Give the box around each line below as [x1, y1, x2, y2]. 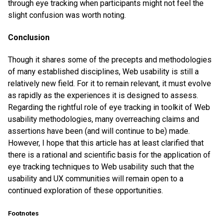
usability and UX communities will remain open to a [8, 174, 183, 184]
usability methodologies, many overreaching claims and [8, 114, 199, 124]
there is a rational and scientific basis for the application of [8, 150, 211, 160]
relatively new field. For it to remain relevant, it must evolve [8, 79, 211, 89]
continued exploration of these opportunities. [8, 186, 163, 196]
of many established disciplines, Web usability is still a [8, 67, 199, 77]
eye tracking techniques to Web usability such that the [8, 162, 194, 172]
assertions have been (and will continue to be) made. [8, 126, 190, 136]
